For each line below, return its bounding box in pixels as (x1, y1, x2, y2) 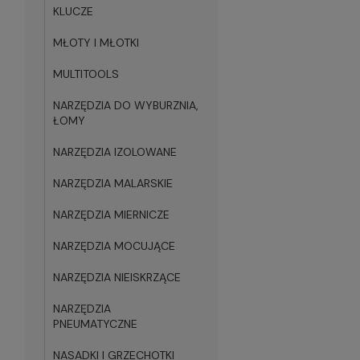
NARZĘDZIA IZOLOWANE (53, 145, 177, 159)
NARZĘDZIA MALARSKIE (53, 176, 173, 190)
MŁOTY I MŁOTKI (53, 35, 139, 50)
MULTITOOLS (53, 67, 119, 81)
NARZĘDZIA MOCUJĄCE (53, 239, 175, 253)
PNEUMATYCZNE (53, 317, 137, 331)
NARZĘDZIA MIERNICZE (53, 207, 170, 222)
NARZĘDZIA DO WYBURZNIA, (53, 98, 198, 112)
